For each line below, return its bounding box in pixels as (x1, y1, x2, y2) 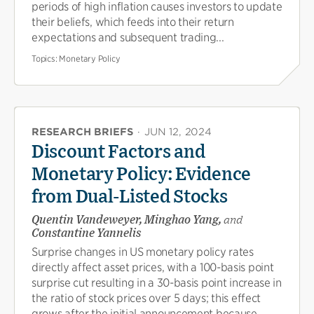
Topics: (32, 53, 60, 64)
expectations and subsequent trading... (32, 30, 224, 44)
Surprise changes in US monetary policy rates (32, 245, 254, 259)
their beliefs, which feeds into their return (32, 15, 234, 29)
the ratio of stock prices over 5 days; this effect (32, 291, 261, 305)
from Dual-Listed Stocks (32, 187, 228, 206)
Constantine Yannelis (32, 227, 141, 239)
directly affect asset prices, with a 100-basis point (32, 260, 274, 274)
